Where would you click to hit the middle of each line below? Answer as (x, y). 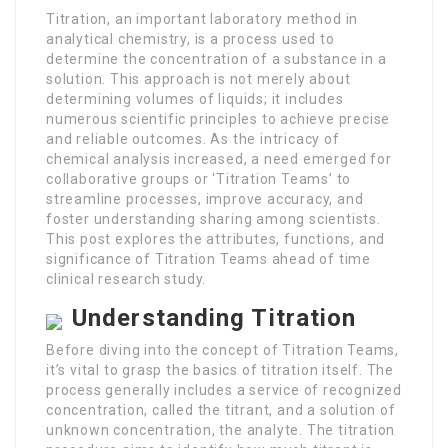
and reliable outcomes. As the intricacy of (193, 139)
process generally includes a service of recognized (224, 390)
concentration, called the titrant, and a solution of (221, 410)
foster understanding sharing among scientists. (213, 219)
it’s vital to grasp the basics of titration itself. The (220, 370)
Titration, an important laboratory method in (202, 19)
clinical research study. (126, 279)
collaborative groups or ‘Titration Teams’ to (199, 179)
